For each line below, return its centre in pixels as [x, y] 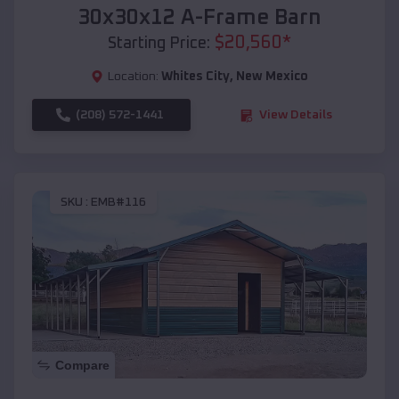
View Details [296, 115]
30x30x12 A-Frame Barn [199, 18]
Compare [82, 366]
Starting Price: [159, 44]
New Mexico [272, 77]
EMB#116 [118, 202]
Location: [133, 77]
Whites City [195, 77]
